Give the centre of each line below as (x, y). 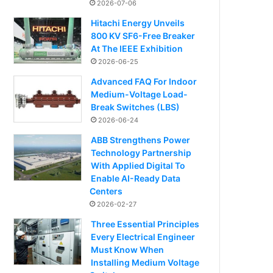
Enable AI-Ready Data (136, 179)
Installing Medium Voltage (145, 263)
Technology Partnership (141, 153)
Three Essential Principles (145, 224)
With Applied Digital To (138, 166)
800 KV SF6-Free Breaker (143, 36)
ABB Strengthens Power (141, 140)
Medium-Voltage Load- (140, 94)
